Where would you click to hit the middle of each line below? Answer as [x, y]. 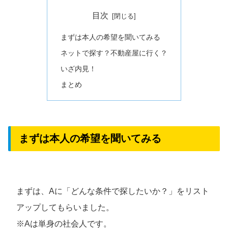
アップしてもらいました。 [65, 208]
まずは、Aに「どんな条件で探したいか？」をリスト [113, 191]
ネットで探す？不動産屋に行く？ [114, 53]
